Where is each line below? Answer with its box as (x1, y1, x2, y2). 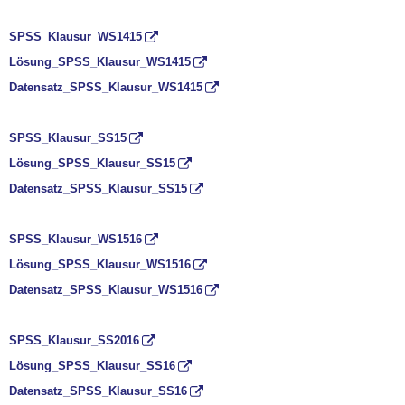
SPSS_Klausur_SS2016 (9, 333, 139, 347)
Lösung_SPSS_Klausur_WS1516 (9, 257, 191, 271)
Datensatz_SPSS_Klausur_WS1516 (9, 282, 202, 297)
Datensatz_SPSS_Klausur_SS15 (9, 181, 187, 195)
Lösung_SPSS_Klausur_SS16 (9, 358, 175, 372)
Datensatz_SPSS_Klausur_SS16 (9, 383, 187, 398)
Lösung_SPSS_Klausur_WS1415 (9, 54, 191, 69)
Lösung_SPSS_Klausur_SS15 (9, 155, 175, 170)
